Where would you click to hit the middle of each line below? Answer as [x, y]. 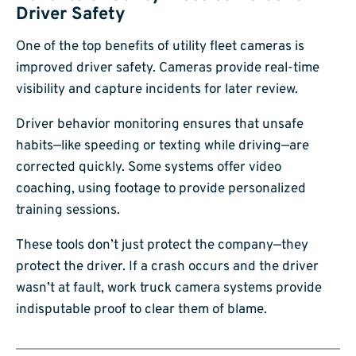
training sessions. [68, 211]
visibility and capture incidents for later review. [157, 90]
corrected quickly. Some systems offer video [149, 168]
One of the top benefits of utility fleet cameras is [160, 47]
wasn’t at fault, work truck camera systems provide [169, 289]
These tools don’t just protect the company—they [162, 246]
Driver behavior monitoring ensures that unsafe [160, 125]
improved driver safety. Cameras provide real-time [168, 69]
